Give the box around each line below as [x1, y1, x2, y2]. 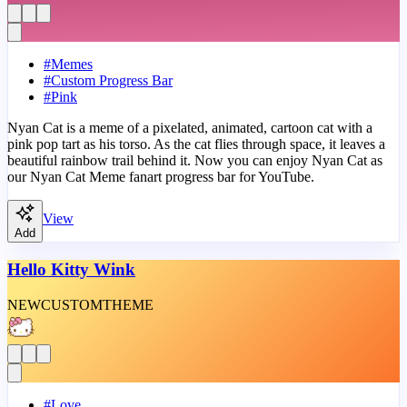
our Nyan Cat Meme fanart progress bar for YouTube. [7, 169, 314, 185]
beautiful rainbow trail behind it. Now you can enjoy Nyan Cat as [7, 153, 382, 169]
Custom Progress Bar [51, 73, 173, 89]
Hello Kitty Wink [7, 260, 135, 280]
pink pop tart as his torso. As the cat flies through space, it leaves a [7, 136, 385, 153]
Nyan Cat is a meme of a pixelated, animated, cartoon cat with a [7, 120, 372, 136]
